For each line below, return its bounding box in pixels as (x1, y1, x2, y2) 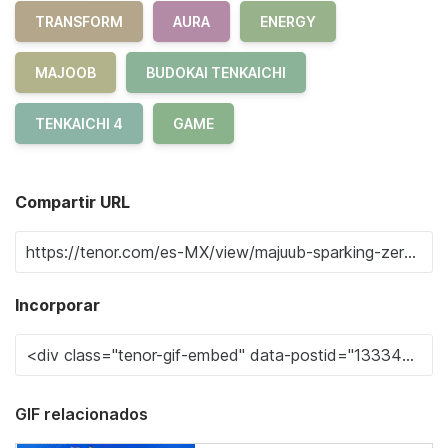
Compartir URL (15, 192, 130, 212)
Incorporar (15, 295, 100, 315)
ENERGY (260, 13, 316, 30)
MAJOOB (35, 64, 96, 81)
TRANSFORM (35, 13, 123, 30)
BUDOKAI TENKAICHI (146, 64, 286, 81)
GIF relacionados (15, 404, 148, 424)
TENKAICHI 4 (35, 115, 123, 132)
